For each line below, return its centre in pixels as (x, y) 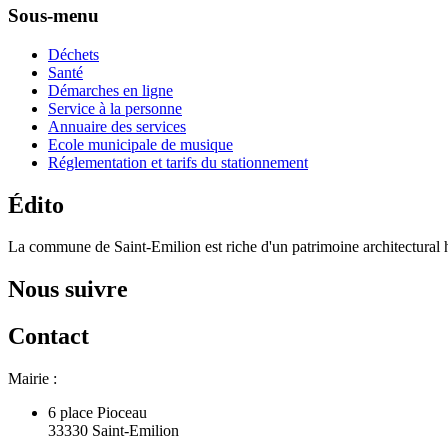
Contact (48, 336)
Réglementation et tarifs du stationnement (178, 162)
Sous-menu (53, 15)
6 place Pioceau (97, 413)
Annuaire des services (117, 126)
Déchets (73, 54)
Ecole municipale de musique (140, 144)
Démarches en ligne (110, 90)
